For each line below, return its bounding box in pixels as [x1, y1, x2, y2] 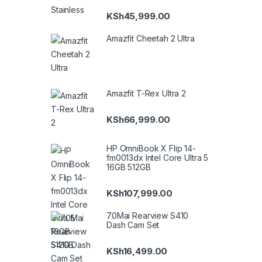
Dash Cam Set [106, 220, 160, 230]
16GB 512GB [106, 162, 151, 173]
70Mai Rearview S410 [106, 211, 189, 221]
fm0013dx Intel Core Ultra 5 [106, 153, 209, 163]
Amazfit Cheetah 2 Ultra [106, 33, 195, 44]
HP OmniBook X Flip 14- [106, 143, 196, 154]
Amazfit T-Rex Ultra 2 [106, 88, 187, 99]
